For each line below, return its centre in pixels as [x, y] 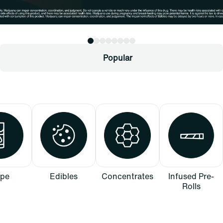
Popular [117, 57]
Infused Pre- [191, 176]
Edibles [64, 176]
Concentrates [127, 176]
